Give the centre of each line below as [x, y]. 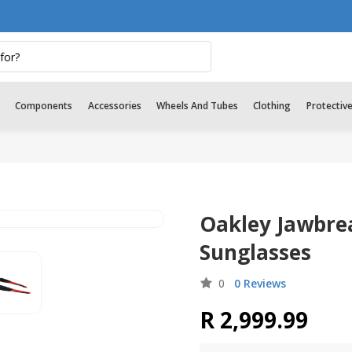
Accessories [114, 105]
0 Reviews [260, 283]
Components [44, 105]
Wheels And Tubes [197, 105]
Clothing [272, 105]
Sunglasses [255, 252]
